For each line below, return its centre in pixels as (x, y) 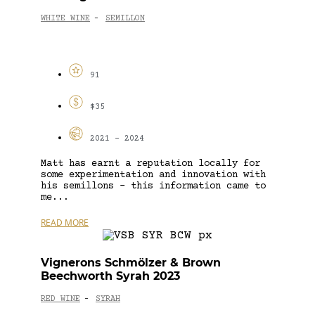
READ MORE (65, 222)
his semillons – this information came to (153, 186)
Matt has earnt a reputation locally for (150, 163)
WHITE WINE (65, 19)
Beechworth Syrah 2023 (110, 276)
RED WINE (60, 300)
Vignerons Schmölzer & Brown (131, 262)
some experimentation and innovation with (153, 175)
